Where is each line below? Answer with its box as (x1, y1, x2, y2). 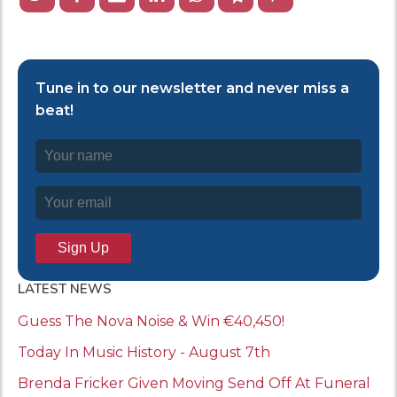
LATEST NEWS (18, 279, 112, 298)
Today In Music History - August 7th (18, 343, 270, 361)
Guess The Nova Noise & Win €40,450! (18, 312, 284, 330)
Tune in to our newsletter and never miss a (35, 79, 349, 97)
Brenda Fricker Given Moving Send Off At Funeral (18, 374, 370, 392)
